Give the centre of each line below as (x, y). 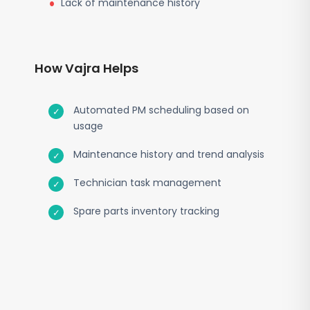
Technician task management (147, 183)
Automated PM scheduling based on (161, 110)
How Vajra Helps (86, 68)
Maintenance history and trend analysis (169, 154)
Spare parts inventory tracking (146, 211)
